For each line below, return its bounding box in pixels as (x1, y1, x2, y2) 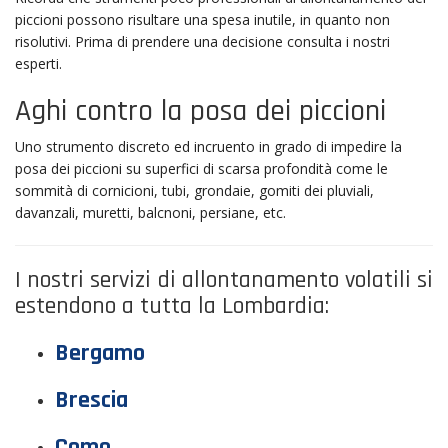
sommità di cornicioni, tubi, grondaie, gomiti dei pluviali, (15, 181, 374, 200)
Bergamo (55, 338, 145, 368)
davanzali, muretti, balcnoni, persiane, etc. (15, 203, 286, 222)
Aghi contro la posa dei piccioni (15, 91, 386, 130)
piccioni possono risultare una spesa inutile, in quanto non (15, 9, 390, 29)
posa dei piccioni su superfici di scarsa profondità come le (15, 159, 388, 178)
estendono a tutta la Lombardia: (15, 291, 329, 321)
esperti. (15, 53, 62, 73)
